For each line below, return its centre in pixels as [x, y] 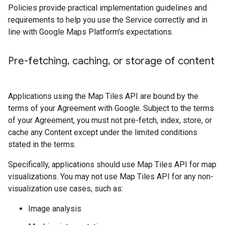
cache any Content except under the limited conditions [103, 132]
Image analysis [55, 209]
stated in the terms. [42, 144]
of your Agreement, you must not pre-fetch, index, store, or [110, 120]
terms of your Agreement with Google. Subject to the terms [111, 108]
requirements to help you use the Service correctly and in [108, 20]
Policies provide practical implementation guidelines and [107, 8]
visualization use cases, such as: [66, 189]
